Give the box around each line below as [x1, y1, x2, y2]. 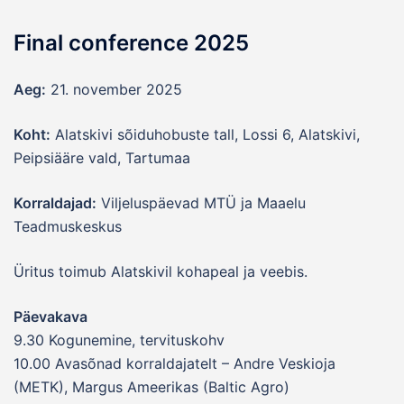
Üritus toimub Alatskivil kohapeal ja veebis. [14, 262, 308, 281]
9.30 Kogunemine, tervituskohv [14, 331, 225, 350]
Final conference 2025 [14, 30, 249, 57]
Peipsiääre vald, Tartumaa [14, 149, 190, 168]
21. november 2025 [46, 80, 182, 99]
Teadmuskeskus [14, 217, 122, 236]
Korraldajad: [14, 194, 96, 213]
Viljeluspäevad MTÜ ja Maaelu [96, 194, 306, 213]
